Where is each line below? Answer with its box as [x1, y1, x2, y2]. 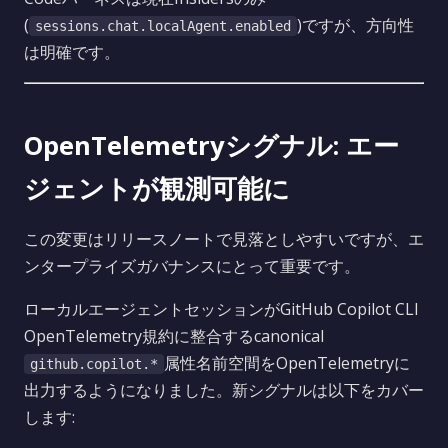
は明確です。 [24, 41, 120, 63]
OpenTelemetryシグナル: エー [24, 128, 399, 163]
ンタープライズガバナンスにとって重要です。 [24, 255, 360, 277]
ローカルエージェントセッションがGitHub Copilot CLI [24, 298, 419, 320]
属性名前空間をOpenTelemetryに [164, 352, 410, 374]
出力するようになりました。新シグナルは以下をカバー [24, 379, 424, 401]
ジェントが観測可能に [24, 171, 290, 206]
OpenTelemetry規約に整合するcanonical [24, 325, 324, 347]
